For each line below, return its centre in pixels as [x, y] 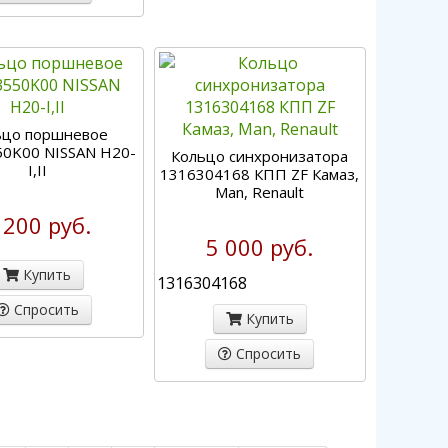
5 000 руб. [260, 247]
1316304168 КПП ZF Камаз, [260, 174]
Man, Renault [260, 192]
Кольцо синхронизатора [260, 156]
